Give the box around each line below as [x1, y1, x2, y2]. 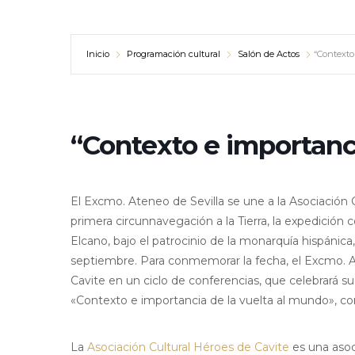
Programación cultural [127, 48, 220, 60]
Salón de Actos [238, 48, 300, 60]
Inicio [86, 48, 109, 60]
